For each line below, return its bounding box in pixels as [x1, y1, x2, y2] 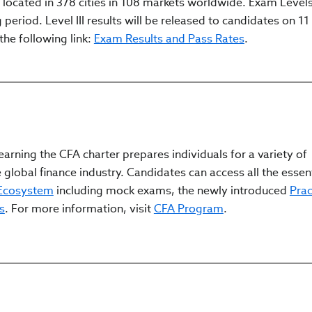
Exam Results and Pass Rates [93, 31, 244, 47]
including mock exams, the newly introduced [53, 183, 290, 198]
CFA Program [153, 201, 224, 217]
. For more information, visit [4, 201, 154, 217]
